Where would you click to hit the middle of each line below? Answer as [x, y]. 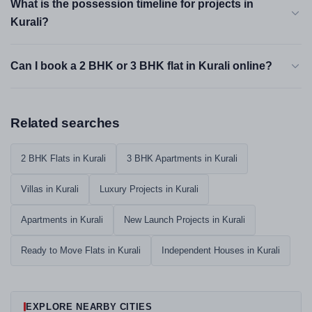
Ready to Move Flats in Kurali [81, 250]
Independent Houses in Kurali [221, 250]
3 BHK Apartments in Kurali [182, 158]
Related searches [65, 123]
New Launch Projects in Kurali [185, 220]
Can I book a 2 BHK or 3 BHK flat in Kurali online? [141, 66]
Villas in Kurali [50, 189]
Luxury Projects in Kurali [149, 189]
